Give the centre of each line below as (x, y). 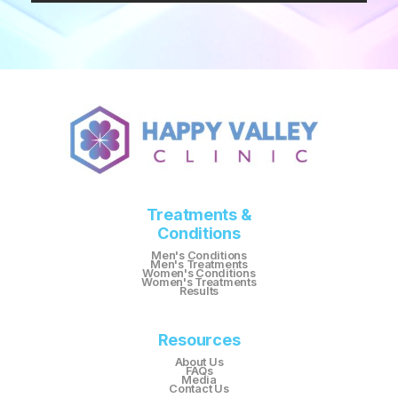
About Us (199, 362)
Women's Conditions (199, 274)
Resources (199, 340)
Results (199, 291)
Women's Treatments (199, 283)
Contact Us (199, 389)
